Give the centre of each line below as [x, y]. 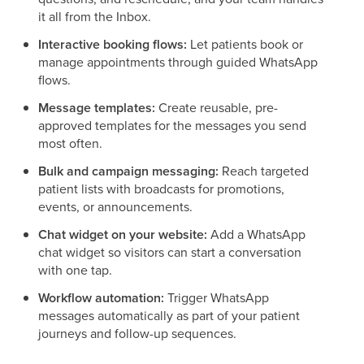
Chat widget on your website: [123, 234]
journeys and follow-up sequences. [137, 333]
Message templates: [97, 108]
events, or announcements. [115, 206]
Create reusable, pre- [217, 107]
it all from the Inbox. [95, 16]
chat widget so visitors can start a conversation [170, 252]
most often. [70, 143]
